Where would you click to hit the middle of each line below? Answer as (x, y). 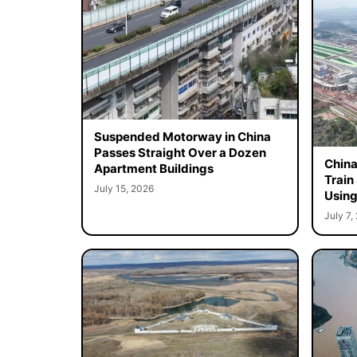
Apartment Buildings (153, 169)
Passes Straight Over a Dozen (180, 153)
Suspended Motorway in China (182, 137)
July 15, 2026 (124, 189)
